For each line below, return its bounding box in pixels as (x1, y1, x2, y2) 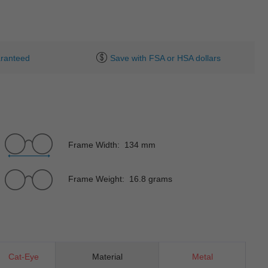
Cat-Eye (8, 251, 39, 261)
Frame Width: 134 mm (68, 139, 156, 150)
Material (92, 251, 123, 261)
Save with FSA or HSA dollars (109, 53, 221, 63)
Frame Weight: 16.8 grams (68, 173, 172, 184)
